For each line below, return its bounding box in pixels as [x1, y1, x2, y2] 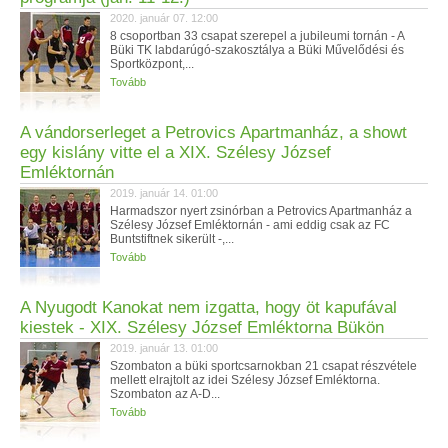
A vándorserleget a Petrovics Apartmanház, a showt [20, 123, 407, 142]
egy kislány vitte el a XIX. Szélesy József [20, 143, 331, 162]
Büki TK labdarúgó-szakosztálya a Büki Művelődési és [110, 43, 404, 57]
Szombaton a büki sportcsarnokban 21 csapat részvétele [110, 359, 417, 373]
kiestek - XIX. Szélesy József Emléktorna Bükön [20, 318, 384, 337]
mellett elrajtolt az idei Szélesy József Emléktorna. [110, 373, 380, 387]
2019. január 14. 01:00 [110, 187, 218, 199]
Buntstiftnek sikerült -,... [110, 232, 234, 246]
